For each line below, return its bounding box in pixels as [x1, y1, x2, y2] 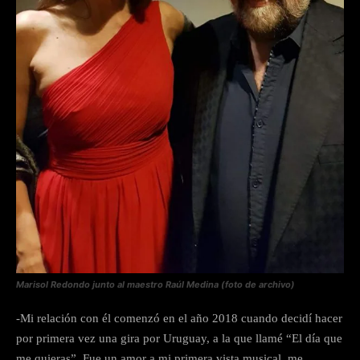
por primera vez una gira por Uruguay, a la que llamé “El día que [16, 331, 342, 345]
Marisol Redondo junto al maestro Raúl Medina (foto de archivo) [16, 278, 295, 290]
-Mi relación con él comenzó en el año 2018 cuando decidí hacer [16, 311, 342, 325]
